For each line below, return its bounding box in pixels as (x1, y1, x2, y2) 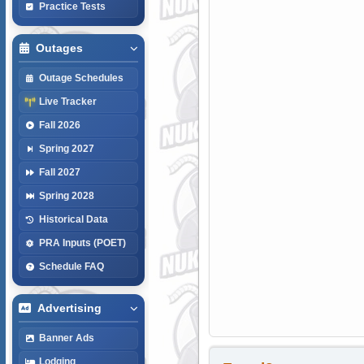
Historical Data (38, 214, 108, 224)
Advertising (37, 301, 102, 314)
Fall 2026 (38, 119, 80, 130)
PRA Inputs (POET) (38, 237, 126, 248)
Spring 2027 (38, 143, 94, 154)
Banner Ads (38, 332, 94, 343)
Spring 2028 (38, 190, 94, 201)
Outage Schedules (38, 72, 123, 83)
